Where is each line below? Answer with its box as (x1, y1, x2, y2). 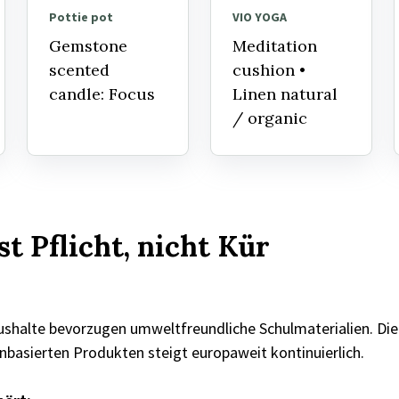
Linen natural (232, 84, 338, 105)
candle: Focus (49, 84, 155, 105)
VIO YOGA (232, 9, 287, 26)
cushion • (232, 60, 305, 81)
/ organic (232, 108, 307, 129)
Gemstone (49, 36, 127, 57)
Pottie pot (49, 9, 113, 26)
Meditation (232, 36, 317, 57)
